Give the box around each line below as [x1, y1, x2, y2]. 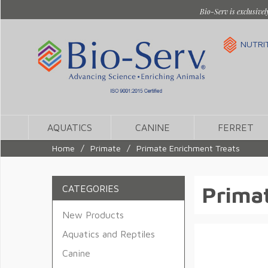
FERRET [217, 122, 254, 133]
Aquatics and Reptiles [62, 229, 155, 239]
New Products [62, 209, 124, 220]
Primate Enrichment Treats [136, 143, 240, 153]
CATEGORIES [62, 183, 119, 194]
